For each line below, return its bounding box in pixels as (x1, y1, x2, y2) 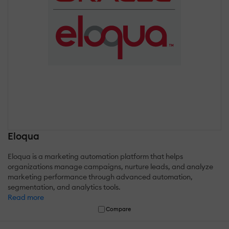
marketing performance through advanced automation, (8, 172, 193, 181)
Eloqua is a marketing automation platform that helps (8, 151, 183, 161)
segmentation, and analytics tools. (8, 182, 121, 192)
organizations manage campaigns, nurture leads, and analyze (8, 162, 213, 171)
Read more (8, 192, 44, 202)
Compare (106, 205, 131, 213)
